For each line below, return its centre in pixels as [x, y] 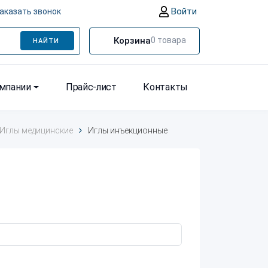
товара [171, 40]
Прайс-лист [91, 87]
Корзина [132, 41]
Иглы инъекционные [128, 130]
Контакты [165, 87]
